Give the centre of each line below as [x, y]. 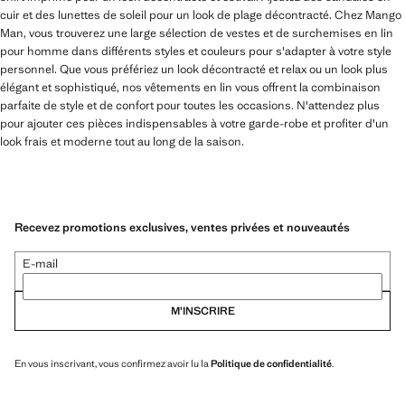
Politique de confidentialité [271, 363]
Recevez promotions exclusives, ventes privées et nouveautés [182, 227]
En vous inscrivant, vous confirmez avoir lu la [113, 363]
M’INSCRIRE [202, 311]
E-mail [40, 263]
